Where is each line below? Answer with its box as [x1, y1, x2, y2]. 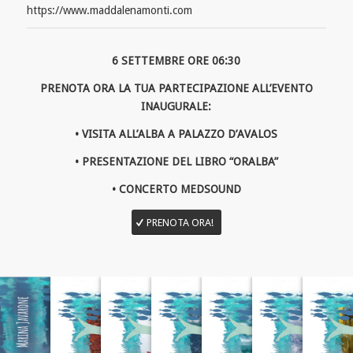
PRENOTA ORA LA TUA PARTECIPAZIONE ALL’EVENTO [39, 81, 313, 95]
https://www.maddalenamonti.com [26, 4, 192, 17]
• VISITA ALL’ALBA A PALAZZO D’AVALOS [75, 127, 278, 140]
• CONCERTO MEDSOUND [111, 182, 241, 195]
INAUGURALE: [141, 99, 212, 113]
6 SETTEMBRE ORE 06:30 [112, 54, 241, 68]
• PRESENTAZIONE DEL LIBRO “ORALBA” [74, 154, 278, 168]
